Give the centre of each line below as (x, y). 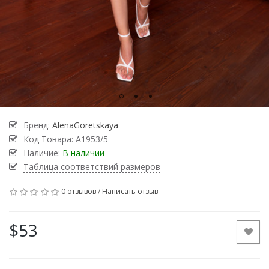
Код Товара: (50, 139)
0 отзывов (78, 191)
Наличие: (43, 153)
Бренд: (38, 125)
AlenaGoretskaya (85, 125)
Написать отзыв (130, 191)
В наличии (83, 153)
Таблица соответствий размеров (92, 166)
